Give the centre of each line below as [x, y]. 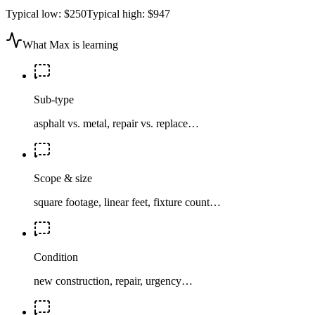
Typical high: [117, 13]
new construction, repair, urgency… [113, 281]
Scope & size [63, 178]
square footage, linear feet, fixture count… [127, 202]
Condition [56, 257]
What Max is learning [70, 44]
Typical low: [35, 13]
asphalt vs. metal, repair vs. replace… [116, 123]
